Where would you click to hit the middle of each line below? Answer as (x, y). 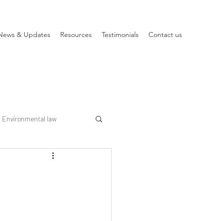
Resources (76, 35)
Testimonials (120, 35)
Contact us (165, 35)
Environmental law (29, 118)
